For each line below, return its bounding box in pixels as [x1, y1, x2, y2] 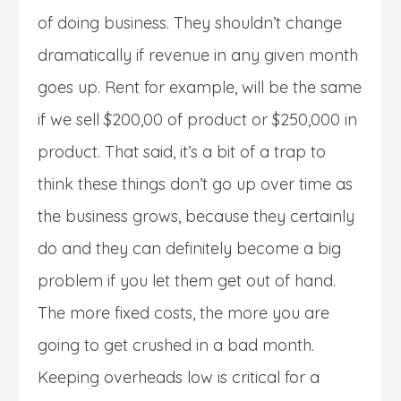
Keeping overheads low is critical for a [38, 366, 320, 388]
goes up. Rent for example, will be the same [38, 76, 363, 98]
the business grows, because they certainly [38, 205, 355, 226]
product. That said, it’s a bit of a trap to [38, 141, 327, 162]
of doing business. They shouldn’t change [38, 12, 343, 33]
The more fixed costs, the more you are [38, 302, 330, 323]
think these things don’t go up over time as [38, 173, 354, 194]
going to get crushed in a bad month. [38, 334, 315, 355]
